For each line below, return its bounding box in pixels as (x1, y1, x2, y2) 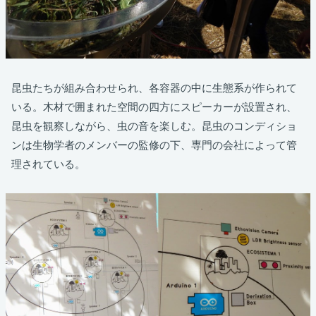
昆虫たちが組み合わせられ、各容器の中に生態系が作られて (11, 81, 297, 94)
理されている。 (11, 157, 85, 170)
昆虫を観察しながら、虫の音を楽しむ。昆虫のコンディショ (11, 119, 297, 132)
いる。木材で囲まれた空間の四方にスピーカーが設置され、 (11, 100, 297, 113)
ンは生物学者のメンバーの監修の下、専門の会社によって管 (11, 138, 297, 151)
